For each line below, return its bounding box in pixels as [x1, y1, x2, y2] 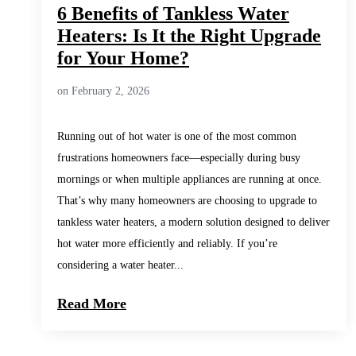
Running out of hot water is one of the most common [57, 130, 296, 143]
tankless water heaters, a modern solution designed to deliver [57, 215, 330, 229]
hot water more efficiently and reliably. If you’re [57, 237, 277, 250]
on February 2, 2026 [57, 85, 149, 98]
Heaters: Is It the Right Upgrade [57, 25, 321, 47]
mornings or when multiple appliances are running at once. [57, 172, 322, 186]
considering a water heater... [57, 258, 184, 272]
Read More [57, 295, 126, 311]
